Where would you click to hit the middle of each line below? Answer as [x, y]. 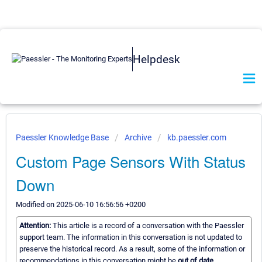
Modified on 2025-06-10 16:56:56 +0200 [81, 204]
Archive [138, 137]
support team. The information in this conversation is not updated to [131, 237]
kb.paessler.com [197, 137]
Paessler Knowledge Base [63, 137]
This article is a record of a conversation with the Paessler [148, 226]
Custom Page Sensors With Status [131, 161]
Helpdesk [156, 59]
